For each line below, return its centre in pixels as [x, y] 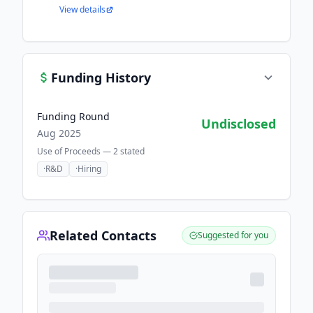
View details [82, 9]
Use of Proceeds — [75, 151]
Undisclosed [239, 124]
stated [131, 151]
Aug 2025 [59, 133]
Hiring [89, 169]
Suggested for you [233, 235]
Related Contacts [103, 235]
